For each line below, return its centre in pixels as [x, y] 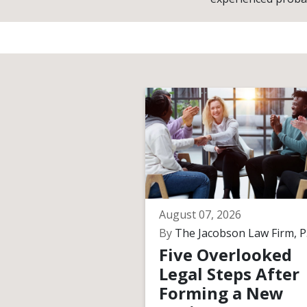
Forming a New [221, 293]
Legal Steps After [229, 274]
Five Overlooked [225, 255]
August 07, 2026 [200, 214]
